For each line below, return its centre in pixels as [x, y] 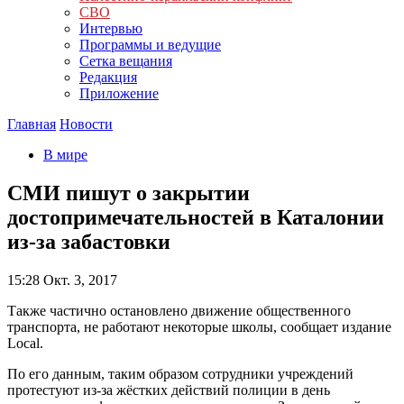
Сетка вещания [126, 61]
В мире [65, 155]
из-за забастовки [89, 241]
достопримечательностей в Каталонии [196, 217]
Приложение [119, 93]
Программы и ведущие [150, 45]
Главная [32, 124]
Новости [86, 124]
